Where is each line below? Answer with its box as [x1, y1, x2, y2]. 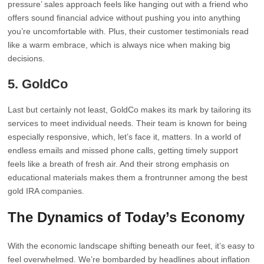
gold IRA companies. [8, 186, 85, 196]
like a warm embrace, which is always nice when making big [8, 40, 231, 49]
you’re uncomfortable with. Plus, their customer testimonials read [8, 27, 249, 36]
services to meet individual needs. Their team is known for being [8, 118, 247, 128]
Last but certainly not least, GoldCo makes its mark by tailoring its [8, 105, 252, 114]
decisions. [8, 54, 45, 63]
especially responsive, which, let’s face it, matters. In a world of [8, 132, 242, 141]
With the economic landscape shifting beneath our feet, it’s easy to [8, 241, 255, 250]
